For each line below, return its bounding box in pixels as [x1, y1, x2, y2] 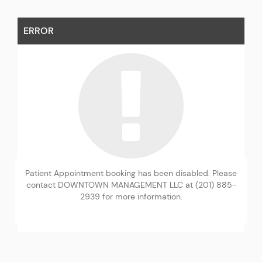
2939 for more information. [80, 191, 182, 202]
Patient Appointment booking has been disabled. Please [25, 167, 237, 178]
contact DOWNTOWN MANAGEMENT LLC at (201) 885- [26, 179, 236, 190]
